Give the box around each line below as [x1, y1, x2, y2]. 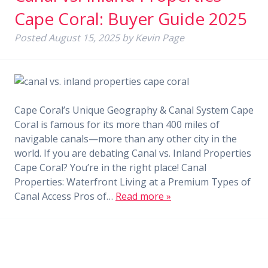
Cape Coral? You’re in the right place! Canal [14, 161, 206, 174]
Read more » [115, 190, 171, 203]
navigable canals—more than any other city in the [14, 132, 237, 145]
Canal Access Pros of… [14, 190, 115, 203]
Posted [14, 31, 48, 44]
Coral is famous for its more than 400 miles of [14, 118, 220, 131]
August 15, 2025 [48, 31, 120, 44]
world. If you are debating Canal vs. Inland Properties [14, 147, 251, 160]
